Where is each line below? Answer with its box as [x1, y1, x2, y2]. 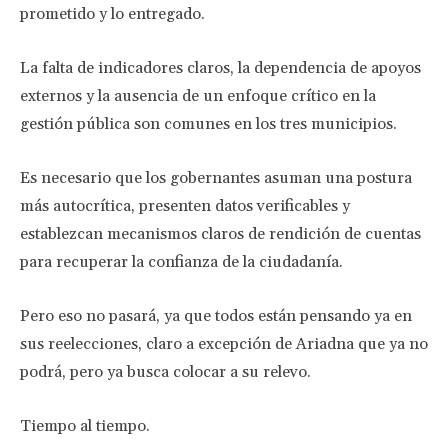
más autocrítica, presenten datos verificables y [20, 196, 350, 216]
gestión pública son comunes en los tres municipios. [20, 114, 397, 134]
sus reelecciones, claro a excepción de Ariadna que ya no [20, 334, 428, 354]
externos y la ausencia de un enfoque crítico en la [20, 86, 376, 106]
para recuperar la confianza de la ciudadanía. [20, 252, 343, 272]
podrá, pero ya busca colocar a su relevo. [20, 362, 311, 382]
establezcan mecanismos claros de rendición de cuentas [20, 224, 421, 244]
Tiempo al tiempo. [20, 416, 150, 436]
